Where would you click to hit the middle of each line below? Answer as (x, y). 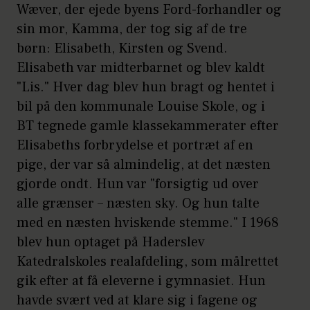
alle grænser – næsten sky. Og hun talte (138, 204)
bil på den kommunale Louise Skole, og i (141, 107)
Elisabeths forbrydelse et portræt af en (135, 146)
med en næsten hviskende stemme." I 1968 (148, 223)
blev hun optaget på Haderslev (111, 243)
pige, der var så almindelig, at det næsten (144, 165)
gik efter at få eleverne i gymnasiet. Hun (141, 281)
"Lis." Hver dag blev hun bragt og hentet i (146, 88)
